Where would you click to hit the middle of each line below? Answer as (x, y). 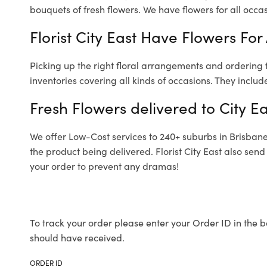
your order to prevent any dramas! (104, 166)
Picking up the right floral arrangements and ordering (148, 65)
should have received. (77, 237)
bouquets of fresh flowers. (85, 9)
